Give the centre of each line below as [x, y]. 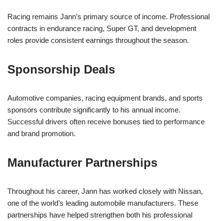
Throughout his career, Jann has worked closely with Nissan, [105, 191]
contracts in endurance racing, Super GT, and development [102, 28]
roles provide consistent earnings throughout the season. [98, 40]
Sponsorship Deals [61, 69]
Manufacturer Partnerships [82, 162]
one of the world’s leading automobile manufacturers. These [103, 203]
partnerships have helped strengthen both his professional [100, 215]
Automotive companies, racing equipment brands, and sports [105, 98]
